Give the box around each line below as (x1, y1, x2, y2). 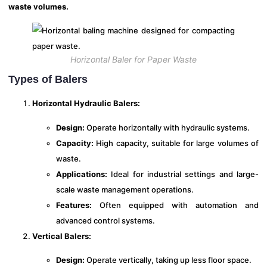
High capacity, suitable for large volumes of (94, 138, 259, 148)
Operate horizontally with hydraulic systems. (85, 122, 250, 132)
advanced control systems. (56, 215, 155, 225)
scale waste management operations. (56, 184, 194, 194)
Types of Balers (8, 73, 88, 86)
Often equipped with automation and (92, 200, 259, 210)
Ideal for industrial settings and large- (107, 169, 259, 179)
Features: (56, 200, 92, 210)
